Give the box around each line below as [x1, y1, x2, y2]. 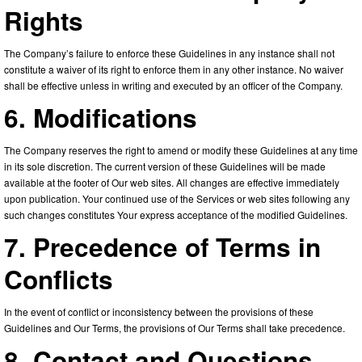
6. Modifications [4, 99, 197, 136]
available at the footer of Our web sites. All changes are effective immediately [4, 175, 339, 189]
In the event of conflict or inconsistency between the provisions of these [4, 304, 314, 318]
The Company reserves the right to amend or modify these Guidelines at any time [4, 142, 358, 157]
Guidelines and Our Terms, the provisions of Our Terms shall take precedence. [4, 320, 345, 335]
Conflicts [4, 260, 113, 297]
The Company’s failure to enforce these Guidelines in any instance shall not [4, 45, 335, 60]
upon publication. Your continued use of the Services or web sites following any [4, 191, 350, 205]
